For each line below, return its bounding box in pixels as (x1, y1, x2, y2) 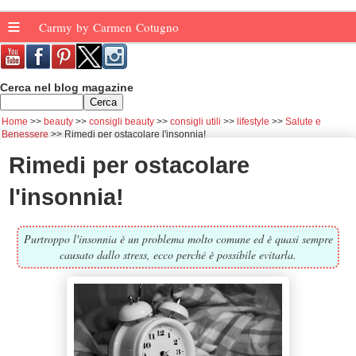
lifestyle (237, 117, 269, 126)
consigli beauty (89, 117, 154, 126)
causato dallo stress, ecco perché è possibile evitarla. (60, 246, 296, 262)
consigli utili (170, 117, 221, 126)
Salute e (285, 117, 321, 126)
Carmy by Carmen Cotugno (39, 19, 183, 35)
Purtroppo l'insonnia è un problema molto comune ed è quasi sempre (23, 230, 333, 246)
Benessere (2, 130, 48, 139)
